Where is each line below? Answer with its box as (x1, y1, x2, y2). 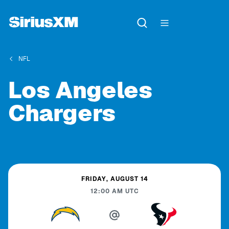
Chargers (8, 98, 116, 128)
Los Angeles (8, 75, 152, 105)
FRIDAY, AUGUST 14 (81, 175, 148, 183)
